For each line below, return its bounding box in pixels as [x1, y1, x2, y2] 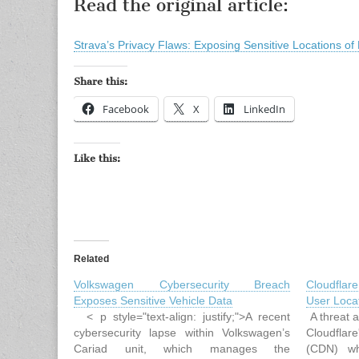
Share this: [74, 75, 127, 87]
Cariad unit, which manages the [74, 342, 291, 355]
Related [74, 253, 109, 264]
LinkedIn [244, 102, 285, 116]
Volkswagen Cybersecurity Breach [74, 278, 291, 291]
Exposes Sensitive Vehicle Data [74, 294, 232, 307]
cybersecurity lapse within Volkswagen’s [74, 326, 291, 339]
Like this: [74, 152, 120, 164]
